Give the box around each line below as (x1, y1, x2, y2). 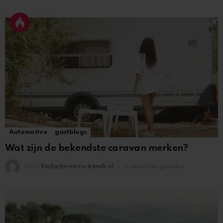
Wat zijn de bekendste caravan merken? (5, 143, 188, 153)
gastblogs (55, 129, 87, 136)
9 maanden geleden (123, 163, 184, 170)
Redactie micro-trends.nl (40, 163, 113, 170)
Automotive (9, 129, 47, 136)
